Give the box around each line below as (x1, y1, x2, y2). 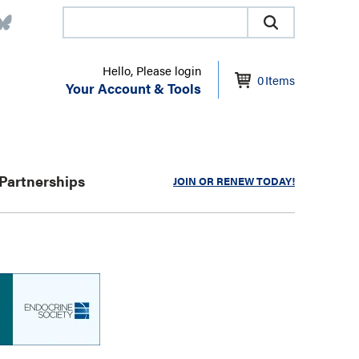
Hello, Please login (103, 62, 201, 79)
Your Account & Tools (66, 79, 201, 98)
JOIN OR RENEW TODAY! (173, 173, 295, 188)
